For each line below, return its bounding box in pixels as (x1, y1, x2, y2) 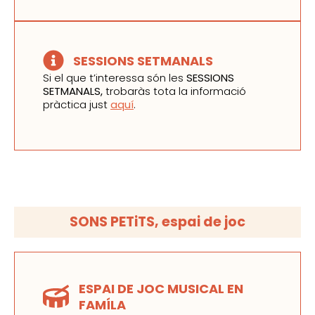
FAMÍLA (79, 295, 127, 314)
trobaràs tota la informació (103, 84, 246, 99)
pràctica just (43, 97, 110, 112)
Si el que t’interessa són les (43, 70, 186, 86)
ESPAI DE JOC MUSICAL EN (79, 279, 244, 297)
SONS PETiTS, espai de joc (70, 212, 245, 231)
